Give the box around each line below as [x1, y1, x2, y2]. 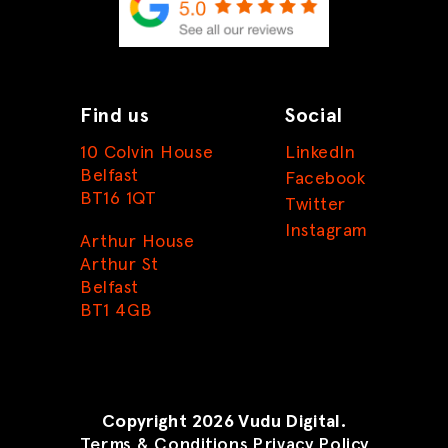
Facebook [285, 170, 366, 189]
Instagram [285, 222, 368, 241]
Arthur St [80, 256, 159, 275]
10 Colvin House [80, 144, 214, 163]
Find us [80, 106, 150, 127]
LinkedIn [285, 144, 356, 163]
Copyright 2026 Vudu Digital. [101, 413, 347, 432]
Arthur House [80, 233, 195, 252]
